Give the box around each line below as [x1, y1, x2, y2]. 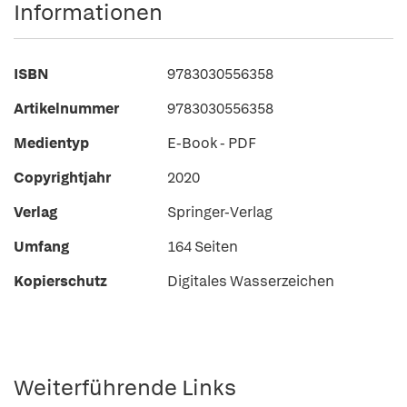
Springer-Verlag [167, 203, 273, 222]
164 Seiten [167, 237, 238, 256]
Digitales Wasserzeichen [167, 272, 334, 291]
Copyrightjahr [14, 168, 111, 187]
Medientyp [14, 134, 89, 153]
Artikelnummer [14, 99, 119, 118]
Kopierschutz [14, 272, 107, 291]
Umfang [14, 237, 69, 256]
